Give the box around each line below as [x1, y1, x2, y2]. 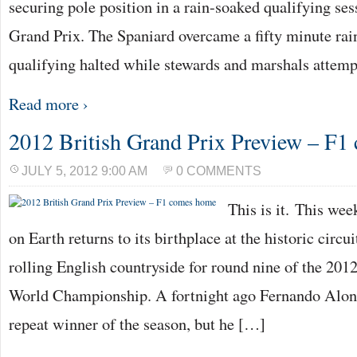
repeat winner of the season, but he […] [9, 312, 265, 335]
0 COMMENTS [176, 164, 261, 178]
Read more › [9, 92, 88, 115]
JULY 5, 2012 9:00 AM [22, 164, 147, 178]
